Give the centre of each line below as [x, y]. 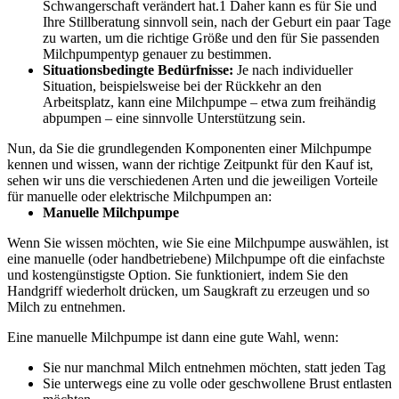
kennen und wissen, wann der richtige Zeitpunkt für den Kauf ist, [190, 164]
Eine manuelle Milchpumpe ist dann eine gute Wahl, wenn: [173, 337]
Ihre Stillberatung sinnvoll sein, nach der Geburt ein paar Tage [217, 21]
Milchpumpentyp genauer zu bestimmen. [157, 53]
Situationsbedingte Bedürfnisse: [138, 69]
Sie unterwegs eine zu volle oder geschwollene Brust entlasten [217, 383]
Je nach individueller [293, 69]
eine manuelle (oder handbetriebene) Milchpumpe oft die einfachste [196, 258]
